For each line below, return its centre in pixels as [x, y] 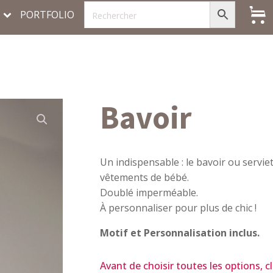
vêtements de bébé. [144, 177]
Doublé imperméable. [149, 192]
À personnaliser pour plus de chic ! [178, 207]
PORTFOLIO [47, 14]
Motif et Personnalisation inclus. [179, 232]
